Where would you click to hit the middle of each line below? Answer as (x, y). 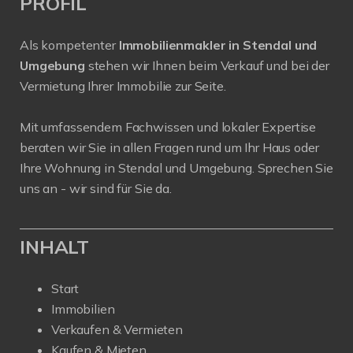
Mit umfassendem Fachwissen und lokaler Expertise (168, 127)
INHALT (55, 247)
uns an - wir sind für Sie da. (96, 189)
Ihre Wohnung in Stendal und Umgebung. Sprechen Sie (176, 168)
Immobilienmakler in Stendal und (218, 45)
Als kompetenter (69, 45)
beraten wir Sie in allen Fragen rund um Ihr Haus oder (169, 148)
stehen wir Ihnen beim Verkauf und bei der (208, 66)
